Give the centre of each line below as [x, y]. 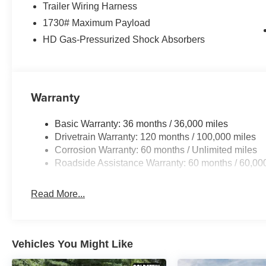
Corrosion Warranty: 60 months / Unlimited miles [156, 150]
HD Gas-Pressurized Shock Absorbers [124, 39]
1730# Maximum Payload [97, 23]
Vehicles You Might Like [72, 244]
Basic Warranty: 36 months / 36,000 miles [142, 123]
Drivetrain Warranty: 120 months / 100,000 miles [156, 137]
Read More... [58, 194]
